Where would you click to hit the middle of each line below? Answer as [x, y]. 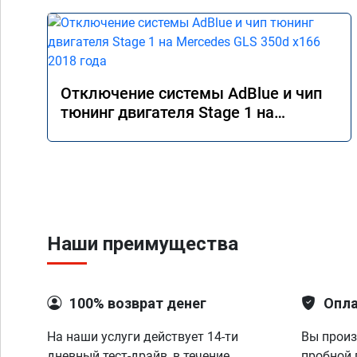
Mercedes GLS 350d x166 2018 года [189, 131]
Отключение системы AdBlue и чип [191, 93]
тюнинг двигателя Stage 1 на [167, 112]
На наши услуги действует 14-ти [143, 337]
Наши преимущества [143, 244]
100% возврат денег [138, 303]
